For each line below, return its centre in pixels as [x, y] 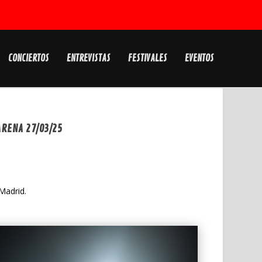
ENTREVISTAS [88, 58]
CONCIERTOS [28, 58]
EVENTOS [199, 58]
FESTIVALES [147, 58]
